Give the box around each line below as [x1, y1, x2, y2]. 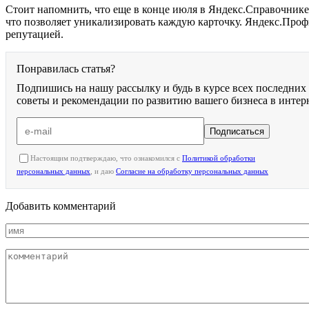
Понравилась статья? [17, 62, 115, 74]
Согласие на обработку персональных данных [116, 166, 268, 175]
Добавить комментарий [6, 199, 116, 212]
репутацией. [6, 28, 63, 40]
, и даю [90, 166, 116, 175]
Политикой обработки [182, 153, 255, 162]
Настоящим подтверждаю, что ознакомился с [30, 153, 182, 162]
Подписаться [210, 126, 264, 137]
